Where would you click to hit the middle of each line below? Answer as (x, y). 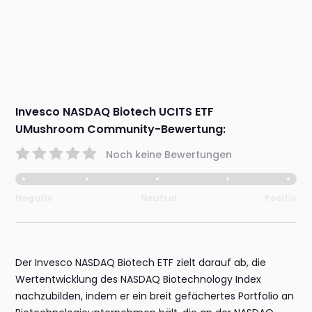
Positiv (280, 198)
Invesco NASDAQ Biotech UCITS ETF (115, 112)
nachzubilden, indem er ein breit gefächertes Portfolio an (155, 296)
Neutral (159, 198)
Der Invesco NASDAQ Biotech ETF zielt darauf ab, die (141, 263)
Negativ (34, 198)
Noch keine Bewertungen (169, 154)
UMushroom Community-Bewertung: (121, 130)
